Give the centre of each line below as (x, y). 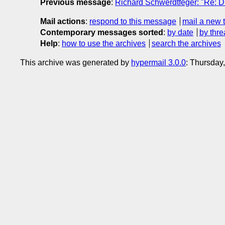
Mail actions (63, 21)
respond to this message (133, 21)
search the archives (186, 43)
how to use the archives (104, 43)
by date (180, 32)
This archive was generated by (76, 62)
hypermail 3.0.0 (158, 62)
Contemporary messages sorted (102, 32)
